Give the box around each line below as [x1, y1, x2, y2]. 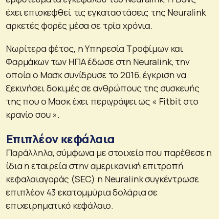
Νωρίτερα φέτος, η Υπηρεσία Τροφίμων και [6, 42, 184, 54]
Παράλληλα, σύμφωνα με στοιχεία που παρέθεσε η [6, 146, 212, 158]
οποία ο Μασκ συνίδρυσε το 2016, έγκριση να [6, 68, 186, 81]
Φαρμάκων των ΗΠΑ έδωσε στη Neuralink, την [6, 55, 190, 67]
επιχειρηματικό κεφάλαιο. [6, 199, 113, 211]
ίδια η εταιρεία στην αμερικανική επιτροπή [6, 159, 183, 172]
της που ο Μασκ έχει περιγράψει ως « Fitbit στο [6, 95, 199, 107]
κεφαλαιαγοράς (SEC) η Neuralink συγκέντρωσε [6, 173, 199, 185]
